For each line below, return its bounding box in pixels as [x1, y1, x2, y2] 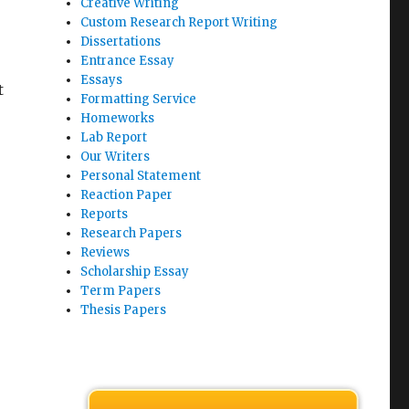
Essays [80, 72, 123, 88]
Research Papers [80, 225, 183, 241]
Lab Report [80, 130, 148, 145]
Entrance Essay [80, 53, 175, 68]
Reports [80, 206, 129, 222]
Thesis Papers [80, 302, 167, 318]
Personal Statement [80, 168, 202, 184]
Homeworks [80, 110, 155, 126]
